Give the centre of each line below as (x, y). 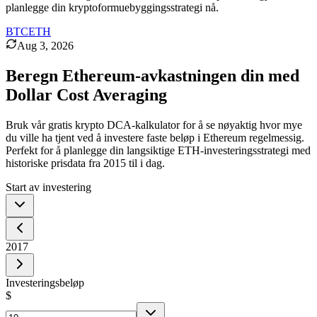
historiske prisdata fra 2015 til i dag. (85, 163)
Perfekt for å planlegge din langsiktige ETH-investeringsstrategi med (158, 150)
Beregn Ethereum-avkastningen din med (152, 75)
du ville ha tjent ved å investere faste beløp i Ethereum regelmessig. (155, 137)
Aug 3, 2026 (45, 45)
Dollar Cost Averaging (86, 94)
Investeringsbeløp (45, 282)
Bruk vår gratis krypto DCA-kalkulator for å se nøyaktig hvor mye (154, 125)
